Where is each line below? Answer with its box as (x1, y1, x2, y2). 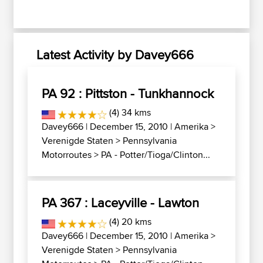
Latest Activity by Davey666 (36, 45, 194, 64)
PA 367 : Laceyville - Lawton (42, 193, 199, 212)
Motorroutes (42, 148, 92, 161)
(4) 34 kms (106, 106, 151, 119)
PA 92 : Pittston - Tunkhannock (42, 84, 214, 103)
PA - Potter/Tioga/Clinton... (101, 148, 210, 161)
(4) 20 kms (106, 215, 151, 228)
